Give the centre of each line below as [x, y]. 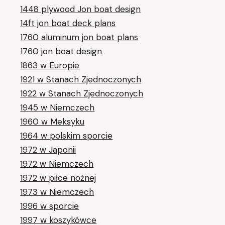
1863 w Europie [50, 65]
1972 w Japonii [48, 149]
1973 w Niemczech [57, 192]
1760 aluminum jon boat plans [79, 37]
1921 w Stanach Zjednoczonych [81, 79]
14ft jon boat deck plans [68, 23]
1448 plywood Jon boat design [81, 9]
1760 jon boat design [61, 51]
